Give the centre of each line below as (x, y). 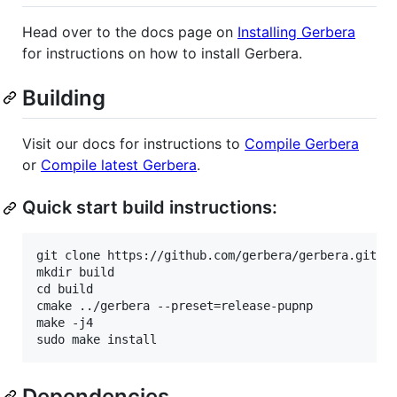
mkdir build (75, 272)
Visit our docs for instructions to (133, 144)
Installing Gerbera (296, 32)
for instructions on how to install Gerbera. (162, 54)
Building (64, 98)
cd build (65, 289)
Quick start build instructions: (150, 208)
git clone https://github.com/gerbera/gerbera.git (206, 256)
